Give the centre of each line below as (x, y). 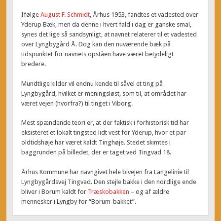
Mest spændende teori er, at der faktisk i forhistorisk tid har (105, 123)
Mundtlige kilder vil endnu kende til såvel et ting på (92, 83)
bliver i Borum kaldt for (55, 191)
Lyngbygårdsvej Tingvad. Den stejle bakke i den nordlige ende (109, 182)
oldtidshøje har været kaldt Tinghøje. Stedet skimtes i (96, 143)
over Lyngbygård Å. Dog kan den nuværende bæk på (96, 44)
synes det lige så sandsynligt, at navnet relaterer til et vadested (109, 35)
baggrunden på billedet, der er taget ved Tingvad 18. (96, 152)
